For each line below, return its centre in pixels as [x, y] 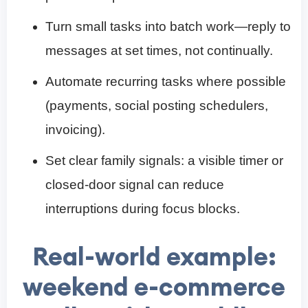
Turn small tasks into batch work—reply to [168, 27]
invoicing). [75, 130]
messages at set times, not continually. [159, 51]
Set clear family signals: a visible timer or [164, 161]
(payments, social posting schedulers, [157, 106]
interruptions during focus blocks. [143, 209]
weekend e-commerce [154, 287]
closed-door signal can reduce [135, 185]
